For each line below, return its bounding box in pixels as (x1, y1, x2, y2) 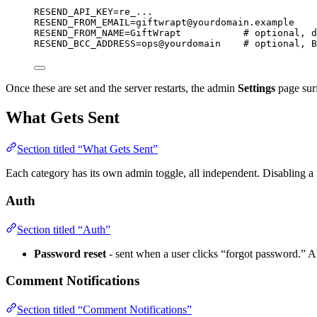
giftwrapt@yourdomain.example (136, 16, 294, 28)
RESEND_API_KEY (34, 6, 113, 17)
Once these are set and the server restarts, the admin (6, 81, 238, 94)
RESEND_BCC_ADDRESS (34, 38, 136, 49)
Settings (238, 81, 275, 94)
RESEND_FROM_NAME (34, 27, 125, 38)
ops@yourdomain (142, 38, 221, 49)
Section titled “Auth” (17, 223, 110, 236)
